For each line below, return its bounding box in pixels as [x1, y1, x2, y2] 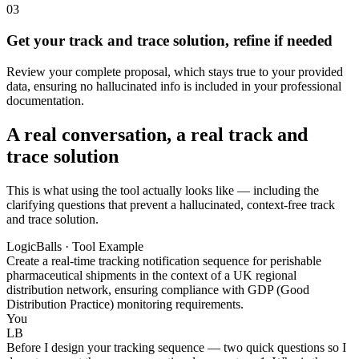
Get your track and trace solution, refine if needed [6, 32, 333, 50]
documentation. [6, 93, 84, 107]
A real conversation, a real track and [6, 123, 308, 145]
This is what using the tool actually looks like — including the [6, 183, 319, 197]
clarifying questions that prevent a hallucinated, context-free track [6, 197, 335, 212]
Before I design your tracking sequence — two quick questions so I [6, 340, 346, 354]
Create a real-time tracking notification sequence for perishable [6, 253, 321, 268]
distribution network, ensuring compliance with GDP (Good [6, 282, 309, 296]
